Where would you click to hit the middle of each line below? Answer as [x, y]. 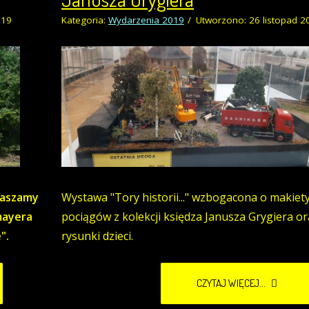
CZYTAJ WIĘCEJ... [232, 283]
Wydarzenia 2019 [146, 20]
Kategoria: [85, 20]
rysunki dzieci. [97, 236]
